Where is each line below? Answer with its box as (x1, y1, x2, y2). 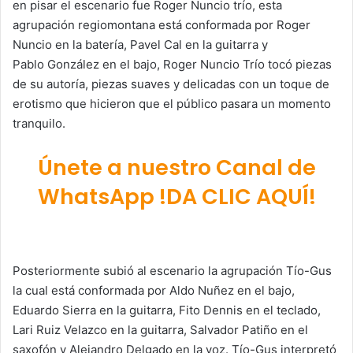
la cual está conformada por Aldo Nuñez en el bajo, (13, 283, 295, 299)
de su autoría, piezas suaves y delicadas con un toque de (13, 76, 329, 91)
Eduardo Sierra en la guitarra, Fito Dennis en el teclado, (13, 303, 321, 318)
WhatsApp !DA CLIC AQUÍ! (37, 181, 316, 211)
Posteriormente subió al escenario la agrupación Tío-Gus (13, 263, 332, 279)
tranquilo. (13, 115, 65, 131)
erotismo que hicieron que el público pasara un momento (13, 95, 331, 111)
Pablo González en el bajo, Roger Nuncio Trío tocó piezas (13, 56, 332, 72)
